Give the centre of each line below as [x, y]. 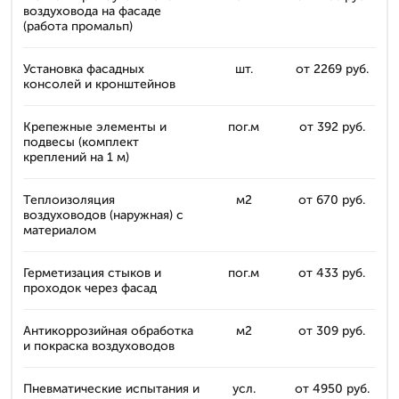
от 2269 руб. [332, 69]
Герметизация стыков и [92, 273]
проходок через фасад [90, 288]
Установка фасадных [84, 69]
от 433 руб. [332, 273]
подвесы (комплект [81, 142]
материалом [60, 230]
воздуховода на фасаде [92, 11]
